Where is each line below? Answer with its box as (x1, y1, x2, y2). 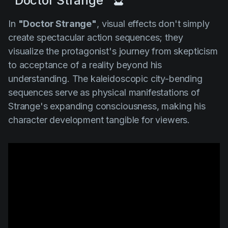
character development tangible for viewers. (8, 114, 190, 125)
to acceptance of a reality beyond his (8, 59, 162, 70)
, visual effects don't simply (96, 18, 210, 29)
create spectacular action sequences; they (8, 32, 183, 43)
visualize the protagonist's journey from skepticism (8, 45, 218, 56)
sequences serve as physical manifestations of (8, 87, 200, 98)
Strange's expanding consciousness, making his (8, 100, 206, 111)
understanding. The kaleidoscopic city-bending (8, 73, 203, 84)
